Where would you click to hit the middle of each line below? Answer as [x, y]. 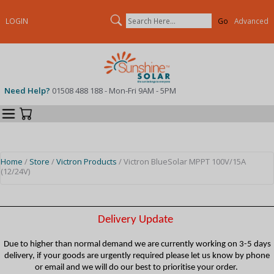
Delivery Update [135, 220]
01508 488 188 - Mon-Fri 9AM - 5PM [114, 90]
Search [153, 16]
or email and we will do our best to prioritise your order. [137, 267]
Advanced [251, 21]
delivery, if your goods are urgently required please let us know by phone [137, 256]
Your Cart [70, 111]
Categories [56, 109]
